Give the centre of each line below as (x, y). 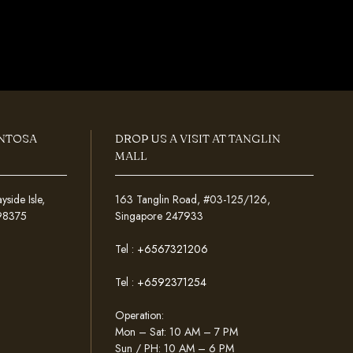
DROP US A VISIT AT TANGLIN (198, 138)
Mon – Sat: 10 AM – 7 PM (177, 331)
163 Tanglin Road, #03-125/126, (193, 199)
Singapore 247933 (160, 216)
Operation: (140, 315)
